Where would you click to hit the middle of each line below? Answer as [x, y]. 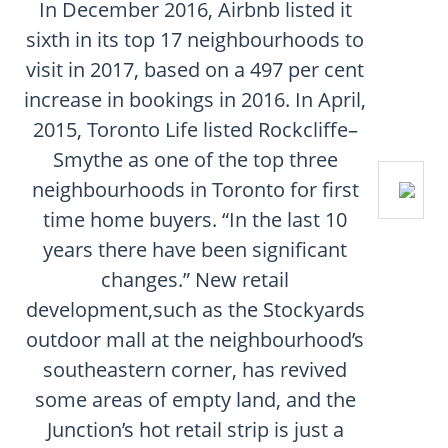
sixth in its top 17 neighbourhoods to [195, 39]
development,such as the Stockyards [195, 309]
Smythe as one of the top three [195, 159]
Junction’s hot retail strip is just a [195, 429]
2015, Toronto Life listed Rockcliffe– [195, 129]
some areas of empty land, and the [195, 399]
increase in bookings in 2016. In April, [195, 99]
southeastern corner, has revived [195, 369]
